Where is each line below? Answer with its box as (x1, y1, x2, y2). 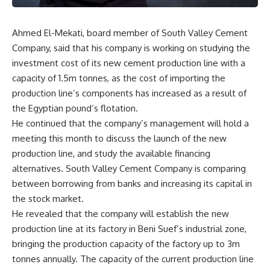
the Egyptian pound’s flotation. (12, 102, 138, 114)
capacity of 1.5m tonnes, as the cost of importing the (12, 72, 225, 84)
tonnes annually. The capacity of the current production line (12, 253, 254, 265)
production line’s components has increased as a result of (12, 87, 246, 99)
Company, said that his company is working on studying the (12, 42, 250, 54)
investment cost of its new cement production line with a (12, 57, 245, 69)
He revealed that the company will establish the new (12, 207, 229, 219)
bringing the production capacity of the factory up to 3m (12, 237, 240, 250)
